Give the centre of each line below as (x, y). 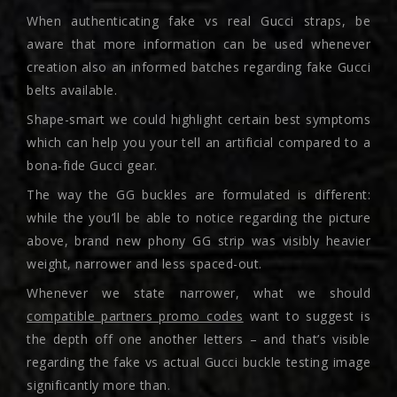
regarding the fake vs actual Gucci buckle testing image (198, 362)
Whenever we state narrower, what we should (198, 293)
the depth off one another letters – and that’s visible (198, 339)
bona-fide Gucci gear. (92, 165)
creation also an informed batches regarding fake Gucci (198, 67)
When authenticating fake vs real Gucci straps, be (198, 21)
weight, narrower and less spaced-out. (144, 264)
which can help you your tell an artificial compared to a (198, 142)
